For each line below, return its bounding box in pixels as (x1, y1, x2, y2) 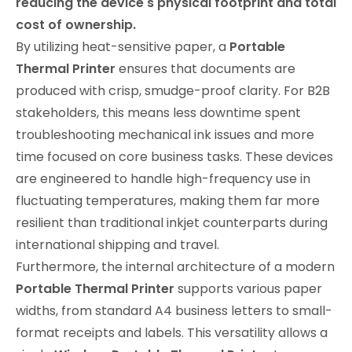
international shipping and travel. (16, 235, 219, 254)
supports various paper (174, 279, 322, 298)
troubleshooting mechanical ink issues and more (16, 125, 314, 144)
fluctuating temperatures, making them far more (16, 191, 320, 210)
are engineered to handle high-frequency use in (16, 169, 310, 188)
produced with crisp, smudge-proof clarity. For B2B (16, 81, 330, 100)
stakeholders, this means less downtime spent (16, 103, 301, 122)
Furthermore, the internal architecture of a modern (16, 257, 335, 276)
